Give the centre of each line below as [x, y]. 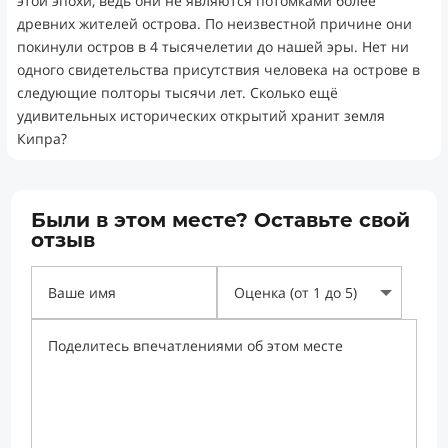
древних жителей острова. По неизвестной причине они [214, 24]
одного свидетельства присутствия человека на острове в [218, 70]
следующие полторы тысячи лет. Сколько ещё [177, 93]
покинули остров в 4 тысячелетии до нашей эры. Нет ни [212, 47]
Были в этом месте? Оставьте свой [221, 220]
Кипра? [41, 139]
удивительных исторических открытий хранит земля [200, 116]
